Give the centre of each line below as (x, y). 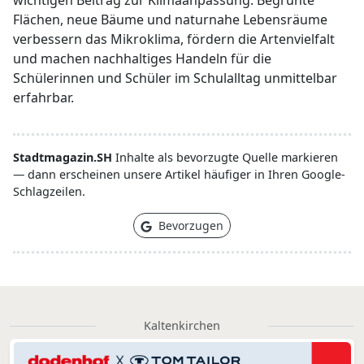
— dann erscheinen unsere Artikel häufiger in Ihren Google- (179, 174)
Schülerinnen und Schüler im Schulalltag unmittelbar (175, 78)
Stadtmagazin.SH (63, 157)
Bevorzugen (189, 225)
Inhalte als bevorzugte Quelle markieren (225, 157)
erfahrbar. (43, 97)
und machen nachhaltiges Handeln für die (142, 58)
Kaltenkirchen (182, 325)
